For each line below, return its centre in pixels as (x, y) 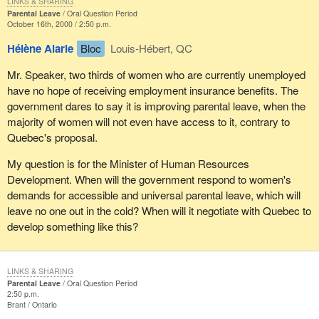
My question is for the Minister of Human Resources (128, 164)
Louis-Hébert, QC (150, 48)
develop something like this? (72, 226)
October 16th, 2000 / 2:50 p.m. (59, 24)
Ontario (44, 304)
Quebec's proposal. (52, 137)
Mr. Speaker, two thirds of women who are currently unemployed (156, 74)
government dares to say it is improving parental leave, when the (156, 105)
